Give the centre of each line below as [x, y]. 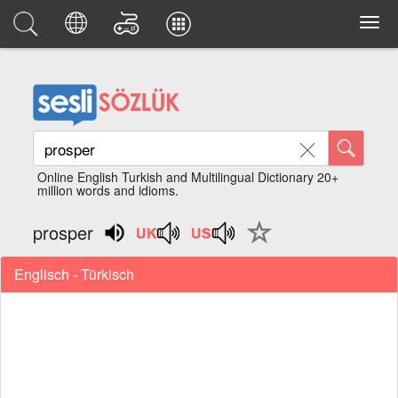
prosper [64, 232]
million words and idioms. [108, 190]
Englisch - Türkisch [74, 274]
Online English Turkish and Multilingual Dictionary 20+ [188, 177]
